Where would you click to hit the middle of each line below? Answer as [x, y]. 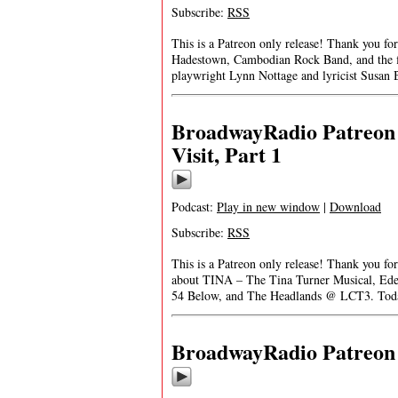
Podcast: [194, 207]
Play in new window [268, 207]
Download [355, 207]
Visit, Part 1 [227, 154]
